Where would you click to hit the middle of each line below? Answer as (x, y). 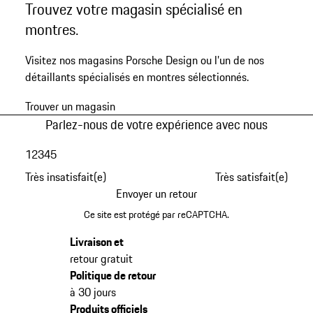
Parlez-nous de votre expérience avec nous (156, 125)
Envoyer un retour (156, 193)
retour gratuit (101, 258)
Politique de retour (112, 275)
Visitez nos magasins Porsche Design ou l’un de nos (144, 60)
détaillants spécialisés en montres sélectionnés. (137, 77)
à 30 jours (93, 292)
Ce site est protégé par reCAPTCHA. (156, 214)
